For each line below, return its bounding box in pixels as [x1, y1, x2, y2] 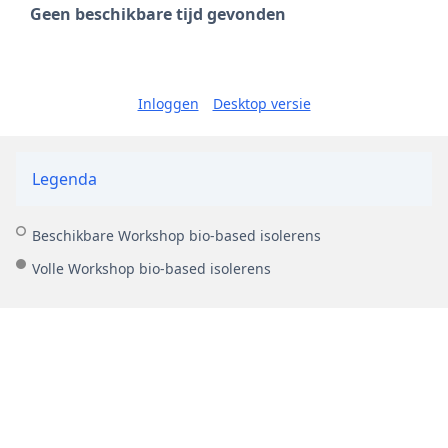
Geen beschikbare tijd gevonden [30, 3, 286, 25]
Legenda [32, 168, 97, 191]
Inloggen [137, 94, 199, 113]
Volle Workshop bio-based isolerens [32, 259, 271, 279]
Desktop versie [212, 94, 311, 113]
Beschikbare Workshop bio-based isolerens [32, 226, 321, 246]
